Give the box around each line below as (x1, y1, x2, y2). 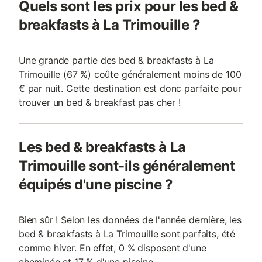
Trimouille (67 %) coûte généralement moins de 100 (19, 68, 242, 80)
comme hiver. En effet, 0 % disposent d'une (19, 242, 206, 254)
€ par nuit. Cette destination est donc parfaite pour (19, 82, 242, 94)
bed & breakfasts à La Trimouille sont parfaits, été (19, 228, 236, 240)
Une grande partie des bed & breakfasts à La (19, 54, 214, 66)
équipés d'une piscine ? (19, 176, 173, 193)
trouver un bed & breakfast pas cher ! (19, 96, 181, 108)
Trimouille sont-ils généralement (19, 157, 235, 174)
